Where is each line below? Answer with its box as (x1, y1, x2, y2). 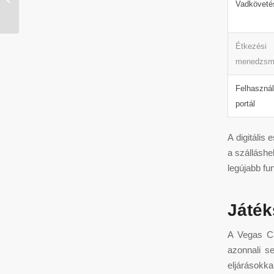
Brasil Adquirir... (21, 8, 77, 17)
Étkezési (235, 41, 267, 51)
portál (235, 98, 255, 108)
